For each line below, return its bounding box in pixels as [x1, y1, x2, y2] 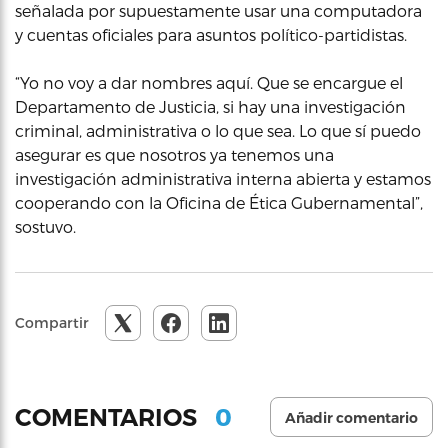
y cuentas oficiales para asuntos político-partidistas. [15, 25, 407, 44]
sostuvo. [15, 217, 76, 236]
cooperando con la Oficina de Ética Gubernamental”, [15, 193, 423, 212]
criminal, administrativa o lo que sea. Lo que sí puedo [15, 121, 421, 140]
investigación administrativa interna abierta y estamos [15, 169, 431, 188]
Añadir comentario [285, 409, 418, 427]
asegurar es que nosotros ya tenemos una [15, 145, 334, 164]
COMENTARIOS [15, 402, 203, 432]
